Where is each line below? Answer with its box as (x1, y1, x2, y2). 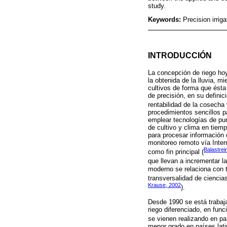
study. (148, 2, 166, 10)
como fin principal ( (148, 148, 204, 156)
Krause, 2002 (148, 182, 181, 188)
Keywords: (148, 16, 183, 24)
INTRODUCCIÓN (148, 51, 212, 60)
